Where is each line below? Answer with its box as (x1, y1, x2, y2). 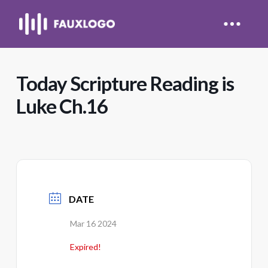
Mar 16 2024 (69, 218, 117, 229)
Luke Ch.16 (16, 94, 108, 118)
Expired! (69, 242, 101, 252)
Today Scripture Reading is (16, 71, 234, 95)
